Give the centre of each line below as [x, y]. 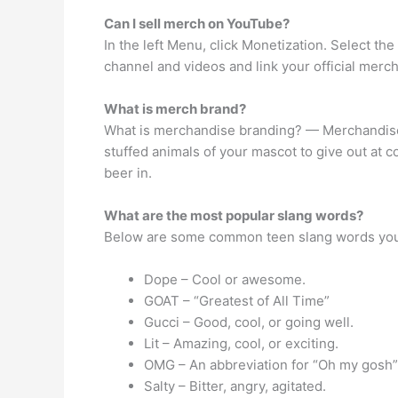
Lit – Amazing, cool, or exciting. [241, 343]
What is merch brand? [175, 109]
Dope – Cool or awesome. [225, 279]
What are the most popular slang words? [234, 215]
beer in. [128, 173]
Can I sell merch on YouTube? [197, 24]
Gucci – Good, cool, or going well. [249, 322]
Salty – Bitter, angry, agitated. [235, 386]
